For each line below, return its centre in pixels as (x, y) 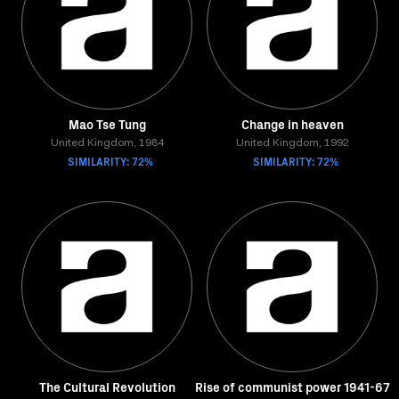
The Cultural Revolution (107, 387)
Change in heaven (292, 124)
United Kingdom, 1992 (292, 143)
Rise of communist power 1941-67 (292, 387)
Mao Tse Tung (107, 124)
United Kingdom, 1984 (107, 143)
